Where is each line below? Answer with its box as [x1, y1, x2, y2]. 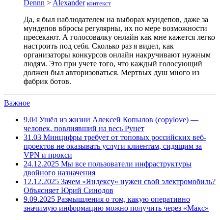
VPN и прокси [24, 151, 72, 160]
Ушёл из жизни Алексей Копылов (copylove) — [37, 115, 198, 124]
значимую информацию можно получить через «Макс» [24, 204, 209, 213]
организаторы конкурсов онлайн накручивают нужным [24, 51, 211, 59]
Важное [4, 99, 30, 108]
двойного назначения [24, 168, 95, 177]
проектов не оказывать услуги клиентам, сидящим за [24, 142, 202, 151]
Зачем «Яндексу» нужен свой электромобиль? [59, 177, 216, 186]
